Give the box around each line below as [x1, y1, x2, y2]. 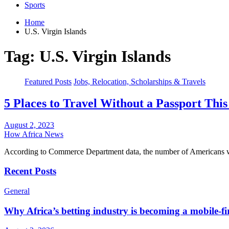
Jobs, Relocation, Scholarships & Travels [74, 77, 205, 86]
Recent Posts [4, 166, 56, 177]
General [4, 186, 30, 195]
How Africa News [4, 129, 63, 139]
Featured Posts [25, 77, 72, 86]
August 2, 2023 [4, 120, 54, 129]
